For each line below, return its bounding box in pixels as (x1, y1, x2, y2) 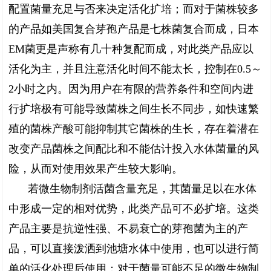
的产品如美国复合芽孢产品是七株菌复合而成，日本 (8, 23, 259, 35)
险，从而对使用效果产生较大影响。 (8, 163, 183, 175)
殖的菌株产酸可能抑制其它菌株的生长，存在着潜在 (8, 123, 259, 135)
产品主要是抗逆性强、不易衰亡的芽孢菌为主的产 (8, 223, 248, 235)
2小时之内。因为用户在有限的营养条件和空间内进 (8, 83, 253, 95)
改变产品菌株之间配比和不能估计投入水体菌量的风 (8, 143, 259, 155)
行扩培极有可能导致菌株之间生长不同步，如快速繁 (8, 103, 259, 115)
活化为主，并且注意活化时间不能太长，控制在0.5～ (8, 63, 262, 75)
